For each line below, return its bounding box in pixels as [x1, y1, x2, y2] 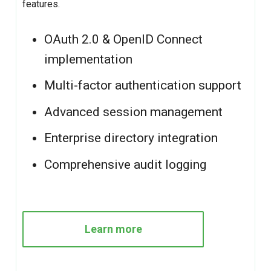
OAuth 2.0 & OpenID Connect [44, 31, 203, 47]
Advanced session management [44, 104, 223, 119]
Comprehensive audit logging [44, 157, 207, 172]
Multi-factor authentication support [44, 78, 242, 93]
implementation [44, 51, 133, 67]
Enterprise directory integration [44, 131, 218, 146]
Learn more [84, 222, 142, 235]
